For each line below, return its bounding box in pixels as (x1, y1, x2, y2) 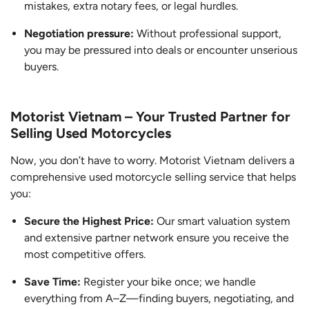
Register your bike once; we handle (83, 275, 256, 289)
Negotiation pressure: (24, 27, 137, 41)
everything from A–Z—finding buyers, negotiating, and (24, 292, 294, 306)
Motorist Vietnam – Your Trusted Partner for (10, 108, 290, 126)
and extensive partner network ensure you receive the (24, 231, 289, 245)
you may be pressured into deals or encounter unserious (24, 43, 297, 57)
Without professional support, (137, 27, 281, 41)
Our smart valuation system (157, 215, 290, 228)
